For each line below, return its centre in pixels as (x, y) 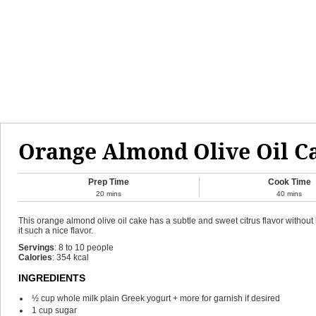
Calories (35, 257)
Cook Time (289, 182)
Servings (36, 248)
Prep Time (108, 182)
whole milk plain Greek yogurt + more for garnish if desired (169, 298)
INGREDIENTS (52, 278)
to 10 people (90, 248)
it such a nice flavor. (56, 231)
